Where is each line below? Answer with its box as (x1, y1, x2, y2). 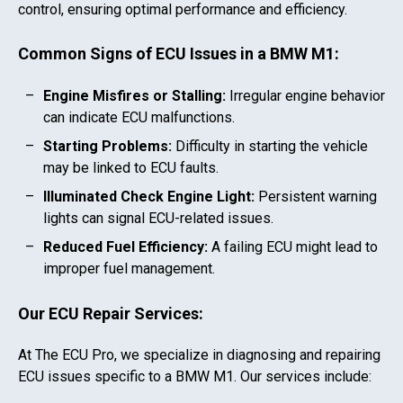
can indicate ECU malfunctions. (43, 109, 235, 127)
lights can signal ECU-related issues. (43, 210, 273, 228)
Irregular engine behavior (226, 87, 385, 105)
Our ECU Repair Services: (18, 303, 203, 323)
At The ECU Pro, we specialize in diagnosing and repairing (18, 346, 381, 364)
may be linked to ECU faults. (43, 159, 219, 177)
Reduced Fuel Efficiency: (43, 238, 208, 256)
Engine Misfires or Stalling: (43, 87, 226, 105)
